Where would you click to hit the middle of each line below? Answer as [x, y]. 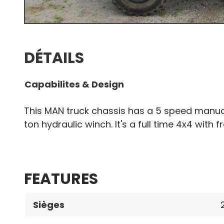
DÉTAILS [54, 58]
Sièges [49, 205]
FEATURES [61, 179]
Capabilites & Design [74, 84]
